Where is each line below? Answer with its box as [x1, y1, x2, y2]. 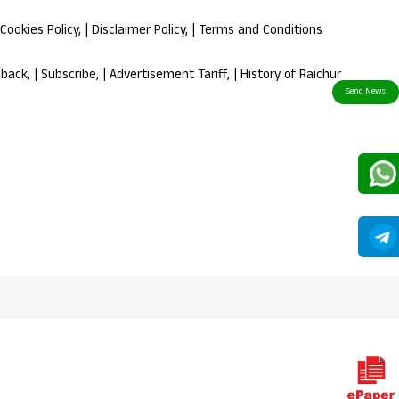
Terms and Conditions [199, 20, 322, 44]
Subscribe [41, 65, 96, 88]
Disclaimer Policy [92, 20, 185, 44]
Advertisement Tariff [110, 65, 227, 88]
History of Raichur [240, 65, 341, 88]
